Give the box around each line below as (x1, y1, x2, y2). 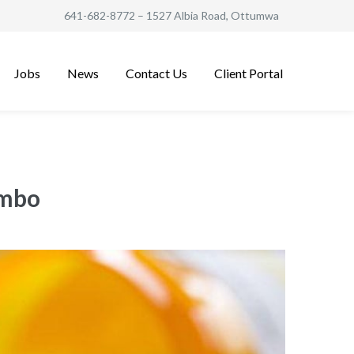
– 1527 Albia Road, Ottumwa (135, 9, 279, 22)
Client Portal (214, 65, 283, 81)
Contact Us (126, 65, 187, 81)
